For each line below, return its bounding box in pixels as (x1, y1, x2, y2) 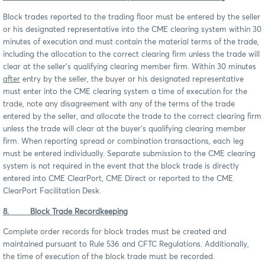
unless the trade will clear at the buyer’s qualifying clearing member (3, 125, 246, 134)
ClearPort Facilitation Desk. (3, 188, 101, 196)
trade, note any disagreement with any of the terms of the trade (3, 101, 235, 109)
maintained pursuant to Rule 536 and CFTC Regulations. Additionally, (3, 240, 249, 248)
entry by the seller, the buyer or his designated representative (20, 76, 244, 84)
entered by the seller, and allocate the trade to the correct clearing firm (3, 113, 261, 121)
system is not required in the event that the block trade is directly (3, 163, 239, 171)
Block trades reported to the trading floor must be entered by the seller (3, 14, 260, 22)
